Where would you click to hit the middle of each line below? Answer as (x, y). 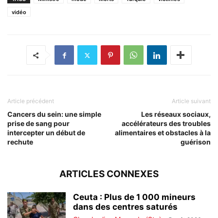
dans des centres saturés (125, 207)
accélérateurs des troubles (166, 124)
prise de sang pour (38, 124)
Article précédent (31, 101)
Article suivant (191, 101)
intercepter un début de (46, 133)
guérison (196, 142)
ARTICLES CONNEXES (109, 174)
